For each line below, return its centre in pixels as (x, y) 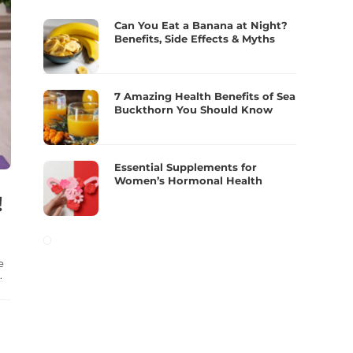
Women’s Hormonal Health (189, 180)
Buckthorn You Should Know (194, 109)
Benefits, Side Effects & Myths (195, 38)
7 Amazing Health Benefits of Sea (205, 96)
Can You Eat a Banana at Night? (201, 25)
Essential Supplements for (186, 167)
